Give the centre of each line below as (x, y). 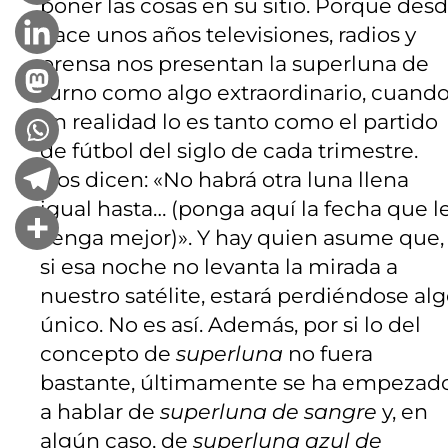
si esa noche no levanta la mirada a (219, 267)
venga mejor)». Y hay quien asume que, (242, 238)
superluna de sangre (268, 412)
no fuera (328, 354)
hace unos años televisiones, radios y (228, 35)
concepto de (108, 354)
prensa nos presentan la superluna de (234, 64)
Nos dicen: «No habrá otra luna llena (224, 180)
